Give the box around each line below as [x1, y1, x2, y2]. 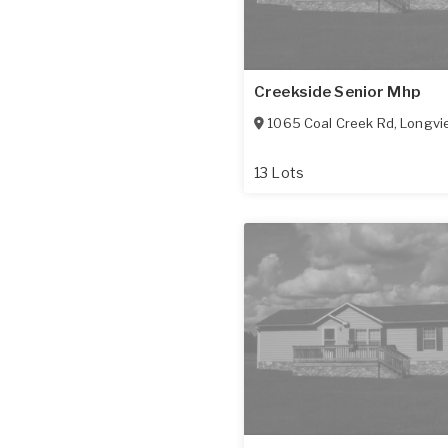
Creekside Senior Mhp [254, 82, 421, 101]
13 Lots [254, 163, 304, 181]
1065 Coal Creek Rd [267, 114, 394, 131]
